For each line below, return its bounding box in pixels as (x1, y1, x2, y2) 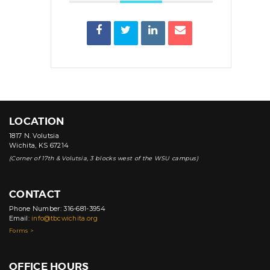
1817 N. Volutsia (9, 132, 59, 140)
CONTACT (9, 187, 61, 201)
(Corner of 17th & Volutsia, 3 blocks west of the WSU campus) (9, 154, 198, 162)
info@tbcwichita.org (31, 214, 98, 222)
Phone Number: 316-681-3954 (9, 204, 105, 213)
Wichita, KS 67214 (9, 142, 69, 150)
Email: (9, 214, 32, 222)
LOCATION (9, 115, 64, 128)
